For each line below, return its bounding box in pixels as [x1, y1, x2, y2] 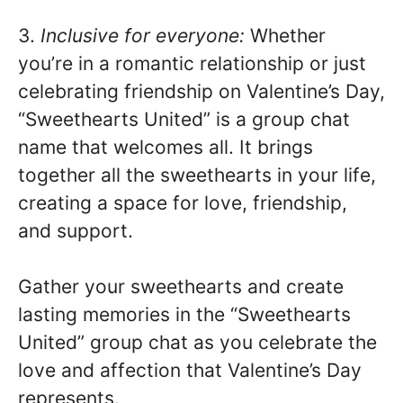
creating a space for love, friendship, [18, 191, 347, 214]
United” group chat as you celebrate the [18, 331, 377, 354]
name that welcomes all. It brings [18, 135, 313, 158]
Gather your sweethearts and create [18, 275, 344, 299]
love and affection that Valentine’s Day [18, 359, 362, 382]
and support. [18, 219, 133, 242]
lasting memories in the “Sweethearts [18, 303, 351, 327]
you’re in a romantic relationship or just [18, 51, 366, 75]
